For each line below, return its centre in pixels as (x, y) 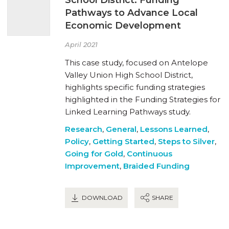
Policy (77, 141)
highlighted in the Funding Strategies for (143, 99)
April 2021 (81, 44)
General (121, 129)
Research (84, 129)
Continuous (150, 153)
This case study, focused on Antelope (136, 62)
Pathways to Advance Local (131, 13)
